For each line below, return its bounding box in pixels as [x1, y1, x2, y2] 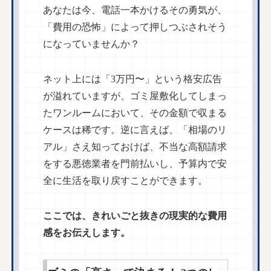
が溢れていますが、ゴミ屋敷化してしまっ [43, 90, 227, 101]
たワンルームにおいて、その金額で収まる [43, 107, 227, 118]
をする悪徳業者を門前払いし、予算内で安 [43, 158, 227, 169]
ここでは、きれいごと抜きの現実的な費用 [43, 210, 227, 221]
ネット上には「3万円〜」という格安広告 [43, 73, 223, 84]
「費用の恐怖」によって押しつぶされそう [43, 21, 227, 32]
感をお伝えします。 [43, 227, 131, 238]
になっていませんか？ [43, 38, 140, 49]
